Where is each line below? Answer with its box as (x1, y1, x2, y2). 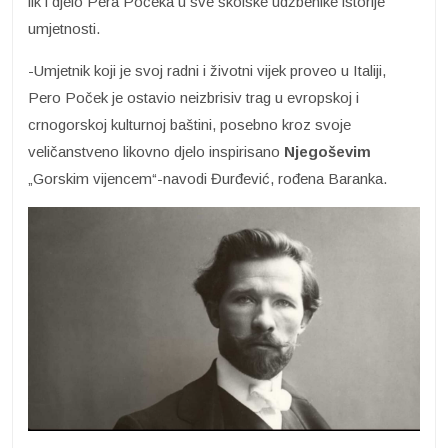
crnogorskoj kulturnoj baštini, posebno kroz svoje (28, 116, 351, 134)
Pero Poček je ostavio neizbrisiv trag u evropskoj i (28, 89, 359, 107)
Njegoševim (284, 143, 371, 161)
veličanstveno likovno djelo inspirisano (28, 143, 284, 161)
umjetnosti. (28, 20, 100, 38)
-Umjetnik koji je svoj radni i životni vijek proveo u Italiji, (28, 62, 386, 80)
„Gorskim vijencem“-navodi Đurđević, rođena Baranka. (28, 170, 387, 188)
